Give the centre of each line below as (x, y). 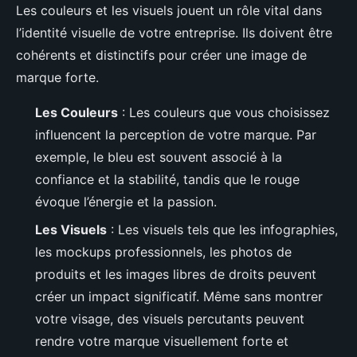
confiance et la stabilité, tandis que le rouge (167, 180)
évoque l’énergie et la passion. (126, 202)
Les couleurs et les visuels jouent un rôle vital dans (169, 11)
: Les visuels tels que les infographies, (222, 229)
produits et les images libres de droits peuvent (176, 274)
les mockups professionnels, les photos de (163, 251)
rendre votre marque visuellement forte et (162, 341)
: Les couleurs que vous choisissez (224, 113)
